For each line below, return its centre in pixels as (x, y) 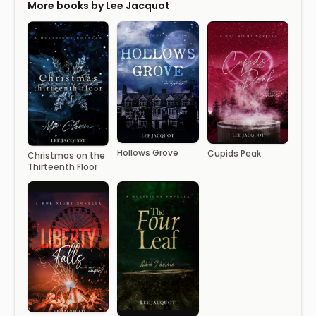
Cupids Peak (234, 153)
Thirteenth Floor (62, 167)
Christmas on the (66, 156)
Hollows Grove (148, 152)
